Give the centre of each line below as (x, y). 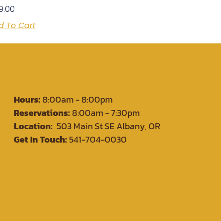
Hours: (27, 100)
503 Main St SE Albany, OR (107, 126)
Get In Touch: (41, 140)
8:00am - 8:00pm (76, 100)
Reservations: (42, 113)
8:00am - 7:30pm (105, 113)
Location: (33, 126)
